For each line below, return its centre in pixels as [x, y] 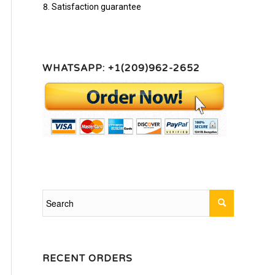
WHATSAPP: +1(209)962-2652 [121, 68]
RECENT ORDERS [87, 258]
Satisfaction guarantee [96, 6]
